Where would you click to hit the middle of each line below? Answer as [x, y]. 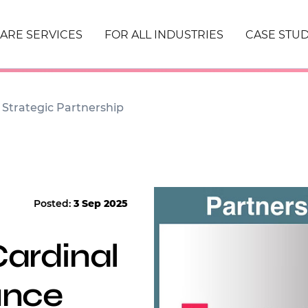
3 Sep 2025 [100, 203]
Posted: [53, 203]
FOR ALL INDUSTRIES [164, 35]
